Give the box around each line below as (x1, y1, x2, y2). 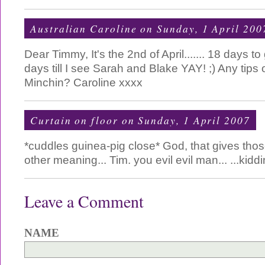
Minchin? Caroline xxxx (24, 76, 143, 89)
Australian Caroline (30, 21, 137, 35)
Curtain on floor (30, 113, 118, 127)
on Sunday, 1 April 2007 (118, 113, 250, 127)
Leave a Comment (24, 190, 144, 212)
